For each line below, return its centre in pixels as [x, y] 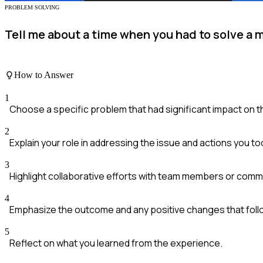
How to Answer [44, 75]
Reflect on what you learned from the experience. [116, 243]
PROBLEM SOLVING [32, 8]
